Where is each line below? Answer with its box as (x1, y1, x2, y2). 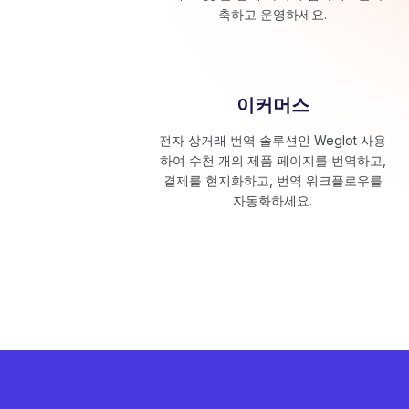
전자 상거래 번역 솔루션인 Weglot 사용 (159, 132, 387, 148)
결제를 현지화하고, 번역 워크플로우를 (163, 173, 383, 188)
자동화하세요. (233, 193, 313, 208)
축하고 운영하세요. (218, 6, 328, 22)
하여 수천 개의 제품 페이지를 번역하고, (159, 152, 386, 168)
